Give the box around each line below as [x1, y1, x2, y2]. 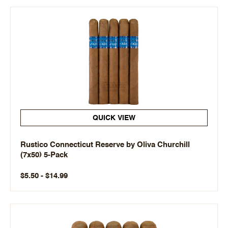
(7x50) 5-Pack [20, 151, 68, 159]
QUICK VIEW [93, 115, 135, 122]
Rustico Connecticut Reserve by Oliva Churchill [20, 141, 190, 149]
